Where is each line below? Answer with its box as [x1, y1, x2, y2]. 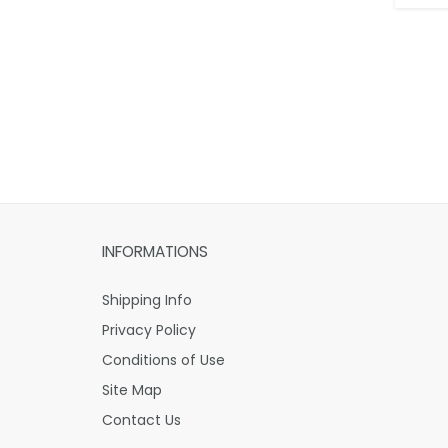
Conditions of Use [102, 350, 225, 371]
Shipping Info [102, 290, 192, 311]
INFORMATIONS [102, 241, 208, 263]
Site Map [102, 380, 162, 401]
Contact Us [102, 410, 181, 431]
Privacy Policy [102, 320, 196, 341]
